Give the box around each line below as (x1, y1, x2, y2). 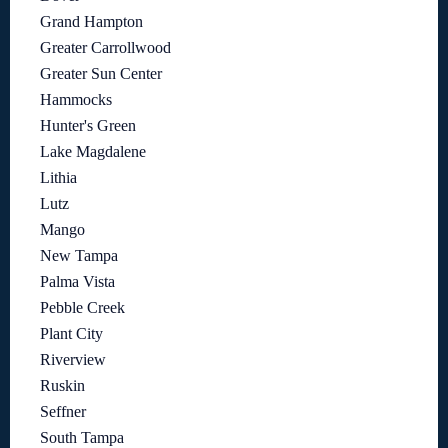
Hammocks (40, 90, 112, 108)
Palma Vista (40, 272, 115, 290)
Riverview (40, 350, 106, 368)
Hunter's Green (40, 116, 136, 134)
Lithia (40, 168, 77, 186)
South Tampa (40, 428, 124, 446)
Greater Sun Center (40, 64, 162, 82)
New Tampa (40, 246, 118, 264)
